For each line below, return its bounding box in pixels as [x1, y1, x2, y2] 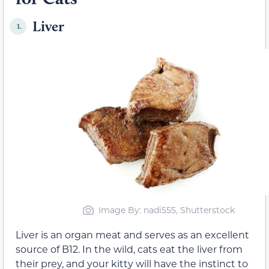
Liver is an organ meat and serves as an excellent [16, 228, 249, 241]
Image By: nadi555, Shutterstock [98, 204, 235, 216]
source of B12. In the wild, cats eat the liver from [16, 243, 243, 256]
